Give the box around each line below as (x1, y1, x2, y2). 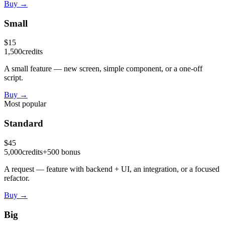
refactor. (4, 173, 30, 182)
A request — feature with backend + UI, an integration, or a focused (4, 164, 219, 173)
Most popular (4, 99, 46, 108)
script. (4, 73, 23, 82)
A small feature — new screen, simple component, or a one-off (4, 64, 202, 73)
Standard (4, 118, 43, 129)
